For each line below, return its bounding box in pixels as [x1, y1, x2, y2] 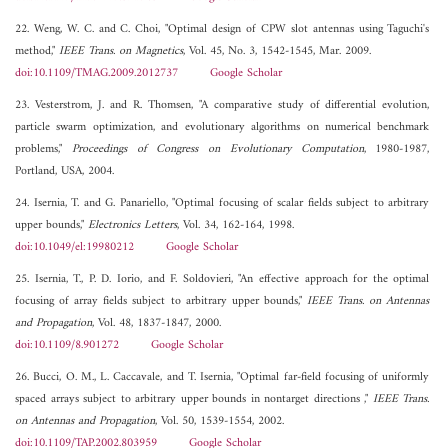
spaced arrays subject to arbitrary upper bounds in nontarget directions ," [15, 389, 373, 411]
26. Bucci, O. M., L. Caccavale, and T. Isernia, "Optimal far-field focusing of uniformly [15, 367, 430, 389]
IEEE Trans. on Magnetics [59, 41, 183, 63]
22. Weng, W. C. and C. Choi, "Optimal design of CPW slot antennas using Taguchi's [15, 19, 430, 41]
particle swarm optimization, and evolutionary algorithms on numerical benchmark [15, 117, 430, 139]
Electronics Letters [88, 215, 177, 237]
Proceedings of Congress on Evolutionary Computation [71, 139, 364, 161]
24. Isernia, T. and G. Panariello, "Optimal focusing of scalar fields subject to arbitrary [15, 193, 430, 215]
